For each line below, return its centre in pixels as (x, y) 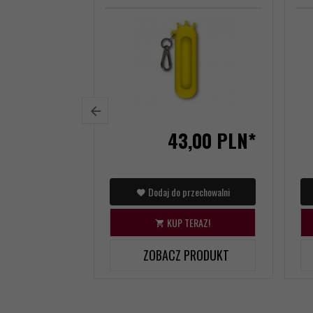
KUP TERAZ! (188, 222)
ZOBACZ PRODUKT (187, 255)
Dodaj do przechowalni (188, 191)
